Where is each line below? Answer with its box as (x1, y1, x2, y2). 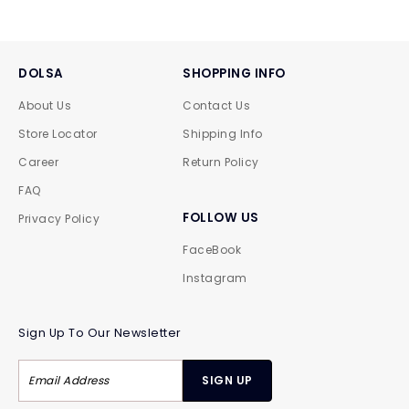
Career (18, 154, 58, 170)
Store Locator (18, 126, 98, 142)
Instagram (183, 270, 247, 286)
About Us (18, 98, 71, 113)
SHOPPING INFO (183, 65, 286, 82)
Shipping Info (183, 126, 263, 142)
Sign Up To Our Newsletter (18, 325, 182, 341)
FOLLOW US (183, 209, 259, 226)
